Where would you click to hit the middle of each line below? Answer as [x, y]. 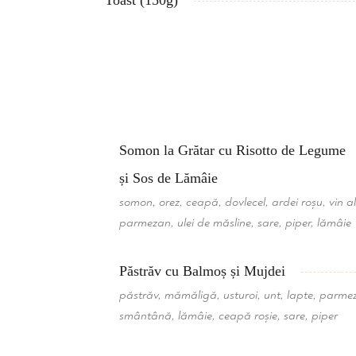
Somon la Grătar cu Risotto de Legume [232, 150]
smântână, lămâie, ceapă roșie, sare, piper [228, 316]
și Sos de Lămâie [168, 178]
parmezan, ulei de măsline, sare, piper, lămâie [235, 223]
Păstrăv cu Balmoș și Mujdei [202, 271]
